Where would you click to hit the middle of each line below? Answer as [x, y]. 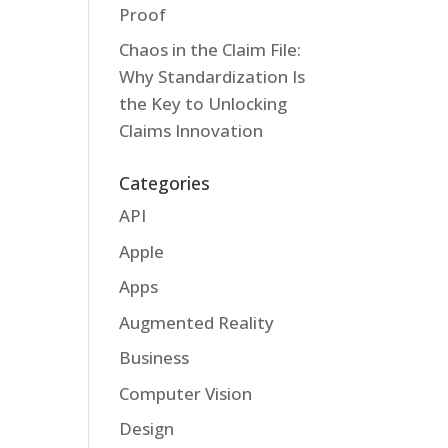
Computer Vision [186, 393]
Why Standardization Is [212, 76]
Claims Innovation [191, 130]
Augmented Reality [197, 322]
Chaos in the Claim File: [210, 49]
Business [154, 357]
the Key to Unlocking [203, 103]
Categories [165, 183]
